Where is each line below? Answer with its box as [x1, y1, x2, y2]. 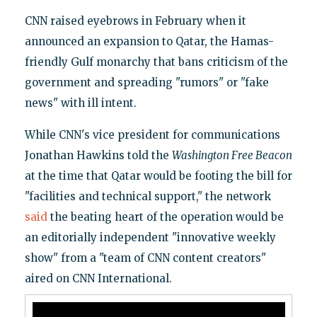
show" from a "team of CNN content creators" [24, 251, 266, 265]
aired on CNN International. [24, 272, 172, 286]
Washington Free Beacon [171, 149, 292, 163]
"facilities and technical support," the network [24, 190, 271, 204]
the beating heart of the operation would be [47, 210, 284, 224]
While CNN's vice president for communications [24, 128, 280, 142]
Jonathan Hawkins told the [24, 149, 172, 163]
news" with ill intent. [24, 96, 137, 110]
